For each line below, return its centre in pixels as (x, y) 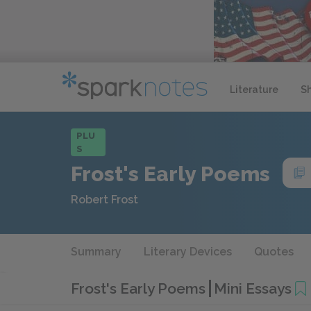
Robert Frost (104, 200)
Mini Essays (253, 288)
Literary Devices (188, 252)
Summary (96, 252)
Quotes (274, 252)
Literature (254, 89)
